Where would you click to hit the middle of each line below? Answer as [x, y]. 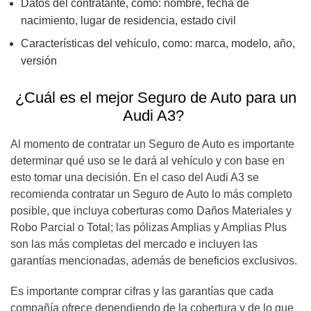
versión [39, 60]
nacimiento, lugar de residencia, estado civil [128, 20]
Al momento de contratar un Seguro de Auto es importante [152, 144]
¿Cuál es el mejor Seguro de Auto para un [155, 97]
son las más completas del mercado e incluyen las [134, 244]
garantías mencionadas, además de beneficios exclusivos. [154, 260]
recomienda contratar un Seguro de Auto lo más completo [151, 194]
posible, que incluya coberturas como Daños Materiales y [151, 210]
